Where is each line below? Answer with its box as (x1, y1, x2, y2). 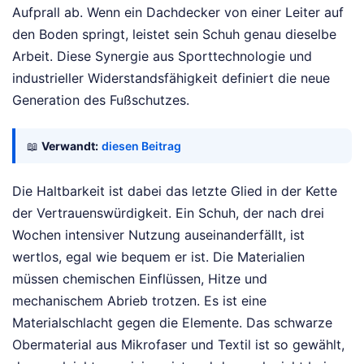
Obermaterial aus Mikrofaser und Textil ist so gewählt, (12, 336, 344, 353)
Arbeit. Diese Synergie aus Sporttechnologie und (12, 48, 312, 65)
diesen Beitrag (102, 139, 181, 154)
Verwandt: (41, 139, 98, 154)
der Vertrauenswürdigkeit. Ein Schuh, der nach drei (12, 205, 324, 222)
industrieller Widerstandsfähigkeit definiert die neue (12, 70, 330, 87)
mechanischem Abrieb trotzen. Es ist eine (12, 292, 266, 310)
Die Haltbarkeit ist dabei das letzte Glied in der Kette (12, 183, 337, 200)
